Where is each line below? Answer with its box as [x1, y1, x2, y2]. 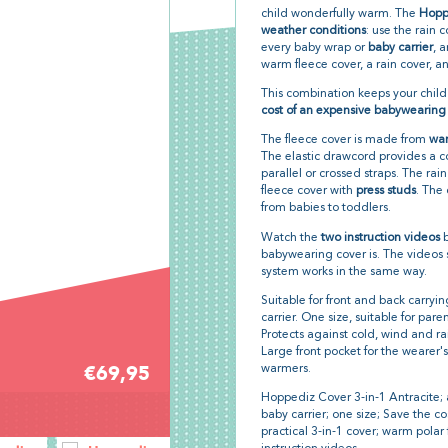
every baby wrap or [260, 42, 368, 55]
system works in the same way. [260, 265, 427, 278]
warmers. [260, 362, 311, 375]
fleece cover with [260, 185, 356, 198]
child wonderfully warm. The [260, 8, 419, 21]
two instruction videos [320, 231, 440, 244]
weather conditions [260, 25, 366, 38]
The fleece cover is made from [260, 134, 429, 147]
